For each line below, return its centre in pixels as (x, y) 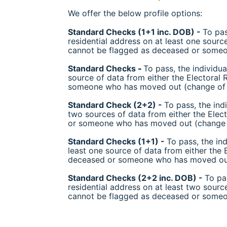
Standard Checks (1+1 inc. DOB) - (135, 32)
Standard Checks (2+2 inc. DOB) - (136, 178)
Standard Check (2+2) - (116, 105)
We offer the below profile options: (135, 13)
